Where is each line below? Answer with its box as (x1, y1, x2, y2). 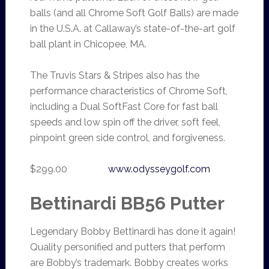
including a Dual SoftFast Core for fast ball (29, 101, 218, 112)
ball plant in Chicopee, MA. (29, 38, 147, 50)
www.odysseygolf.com (107, 163, 210, 175)
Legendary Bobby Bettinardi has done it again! (29, 226, 235, 237)
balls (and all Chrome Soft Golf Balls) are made (29, 7, 238, 19)
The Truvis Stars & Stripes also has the (29, 70, 199, 81)
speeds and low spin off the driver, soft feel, (29, 116, 220, 128)
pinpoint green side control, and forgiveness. (29, 132, 225, 144)
